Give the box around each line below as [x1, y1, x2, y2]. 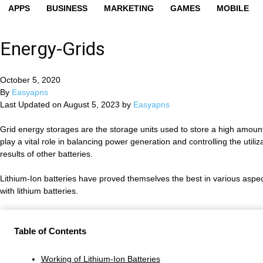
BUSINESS [46, 4, 87, 13]
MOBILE [217, 4, 249, 13]
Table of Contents [14, 225, 86, 236]
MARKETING [104, 4, 154, 13]
